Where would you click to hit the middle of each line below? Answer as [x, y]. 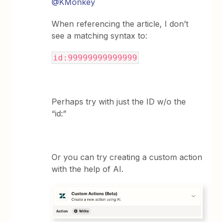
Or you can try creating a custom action [127, 157]
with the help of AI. [88, 169]
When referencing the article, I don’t [120, 24]
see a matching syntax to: [100, 35]
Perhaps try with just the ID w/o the [119, 101]
